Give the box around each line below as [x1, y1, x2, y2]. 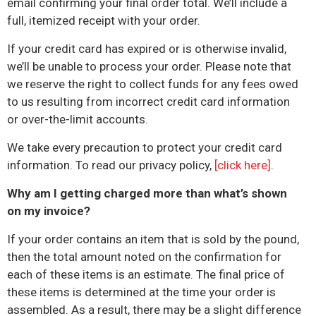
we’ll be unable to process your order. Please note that [7, 59, 291, 73]
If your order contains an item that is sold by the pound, [7, 232, 299, 246]
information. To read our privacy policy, [7, 158, 214, 172]
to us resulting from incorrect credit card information [7, 95, 290, 109]
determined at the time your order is [82, 285, 276, 299]
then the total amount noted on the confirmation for [7, 250, 281, 264]
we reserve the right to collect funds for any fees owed [7, 77, 298, 91]
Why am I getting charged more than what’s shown [7, 186, 287, 200]
